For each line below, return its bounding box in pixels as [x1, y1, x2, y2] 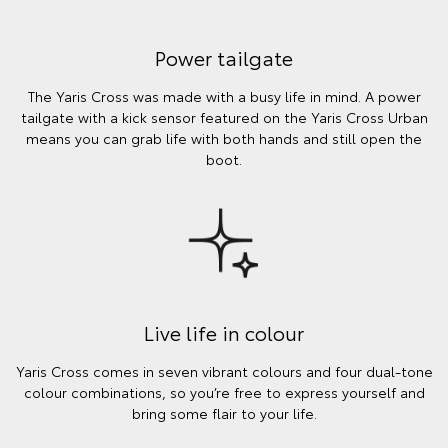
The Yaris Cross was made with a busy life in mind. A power [27, 86, 421, 107]
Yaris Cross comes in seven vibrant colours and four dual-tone [15, 360, 433, 381]
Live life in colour [144, 317, 304, 346]
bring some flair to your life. [131, 402, 317, 423]
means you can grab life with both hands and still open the [26, 128, 422, 149]
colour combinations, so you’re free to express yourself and [23, 381, 425, 402]
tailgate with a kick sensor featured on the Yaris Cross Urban [20, 107, 428, 128]
